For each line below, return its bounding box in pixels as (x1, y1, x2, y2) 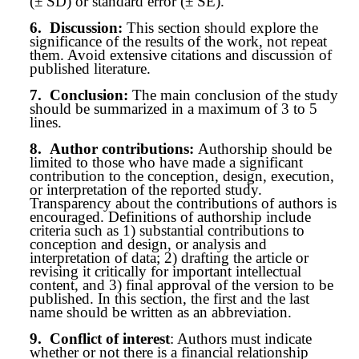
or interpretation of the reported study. (30, 181, 262, 198)
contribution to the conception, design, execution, (30, 167, 334, 184)
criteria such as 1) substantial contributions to (30, 222, 305, 239)
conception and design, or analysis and (30, 236, 267, 252)
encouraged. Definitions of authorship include (30, 208, 311, 225)
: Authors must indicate (170, 330, 312, 347)
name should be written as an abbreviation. (30, 304, 292, 321)
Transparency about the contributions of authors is (30, 195, 337, 212)
